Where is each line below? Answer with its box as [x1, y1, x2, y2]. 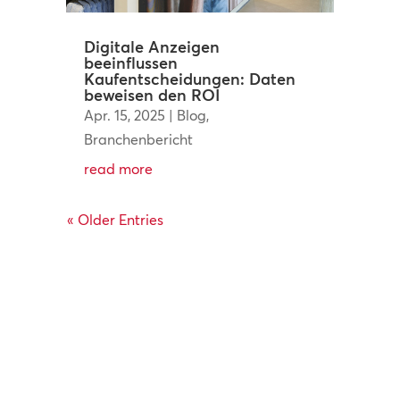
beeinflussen [83, 53, 178, 74]
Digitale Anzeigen [83, 37, 220, 58]
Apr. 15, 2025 [83, 106, 165, 125]
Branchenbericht [83, 130, 193, 149]
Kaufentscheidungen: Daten [83, 69, 296, 90]
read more [83, 160, 153, 179]
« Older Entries [66, 211, 163, 229]
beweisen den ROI [83, 85, 220, 106]
